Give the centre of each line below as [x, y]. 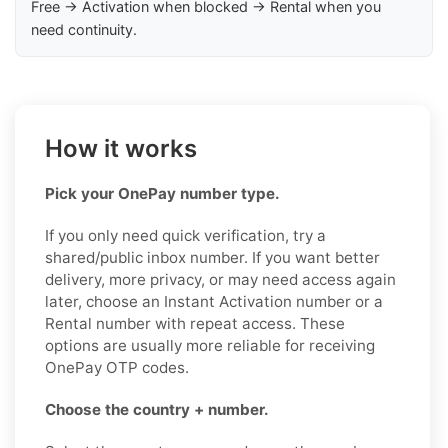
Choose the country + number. [157, 409]
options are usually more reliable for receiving [210, 345]
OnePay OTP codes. [117, 367]
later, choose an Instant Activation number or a [214, 301]
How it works [121, 148]
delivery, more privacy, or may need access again [220, 279]
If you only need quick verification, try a [185, 235]
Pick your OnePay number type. [162, 193]
